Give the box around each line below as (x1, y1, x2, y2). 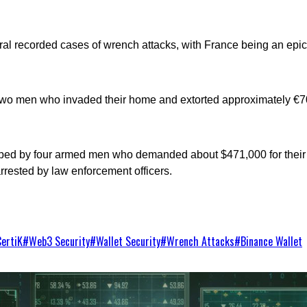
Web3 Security (29, 232, 90, 249)
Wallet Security (96, 232, 160, 249)
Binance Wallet (241, 232, 302, 249)
